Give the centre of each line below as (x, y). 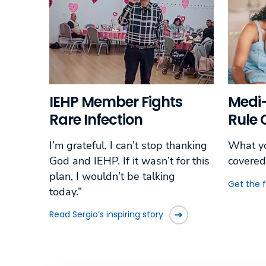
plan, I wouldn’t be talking (112, 176)
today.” (67, 191)
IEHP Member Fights (116, 102)
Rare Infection (96, 119)
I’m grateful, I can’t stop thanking (128, 145)
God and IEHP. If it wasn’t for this (129, 161)
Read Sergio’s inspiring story (106, 215)
